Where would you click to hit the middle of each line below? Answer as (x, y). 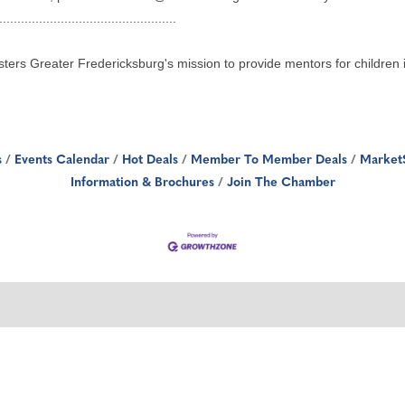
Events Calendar (62, 161)
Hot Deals (150, 161)
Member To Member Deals (269, 161)
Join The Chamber (281, 184)
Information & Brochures (142, 184)
